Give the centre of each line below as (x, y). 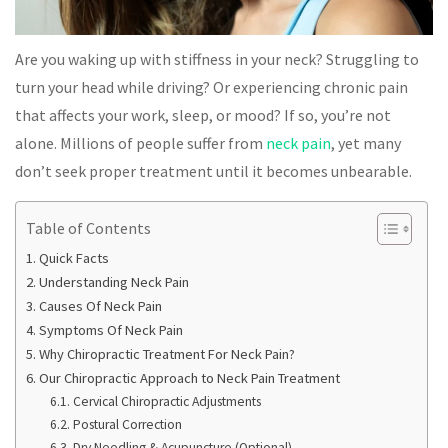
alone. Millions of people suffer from (140, 143)
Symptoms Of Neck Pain (110, 330)
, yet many (366, 143)
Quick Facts (73, 258)
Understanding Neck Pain (113, 282)
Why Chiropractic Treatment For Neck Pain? (166, 354)
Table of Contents (88, 228)
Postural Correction (127, 425)
